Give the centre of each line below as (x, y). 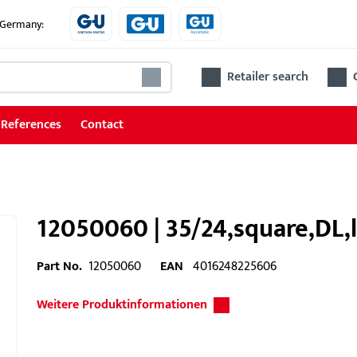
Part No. (59, 267)
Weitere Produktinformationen (122, 305)
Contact (102, 125)
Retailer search (268, 77)
